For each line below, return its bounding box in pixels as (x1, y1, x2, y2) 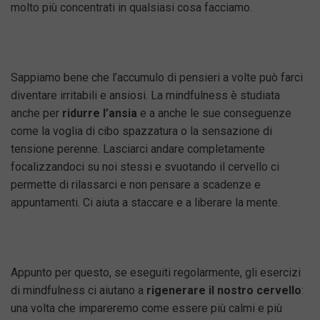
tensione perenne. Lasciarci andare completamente (11, 142, 265, 156)
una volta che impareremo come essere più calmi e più (11, 301, 282, 315)
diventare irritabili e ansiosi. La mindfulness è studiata (11, 89, 280, 102)
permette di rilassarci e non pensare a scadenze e (11, 178, 261, 191)
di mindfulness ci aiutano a (11, 284, 146, 297)
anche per (11, 106, 62, 120)
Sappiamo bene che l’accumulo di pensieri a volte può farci (11, 71, 303, 84)
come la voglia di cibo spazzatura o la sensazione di (11, 124, 272, 138)
